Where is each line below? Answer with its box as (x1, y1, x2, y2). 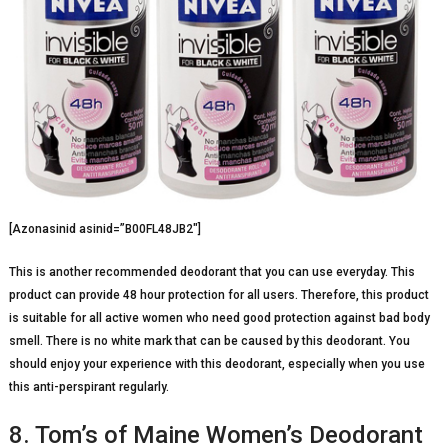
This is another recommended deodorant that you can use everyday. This (8, 264, 415, 279)
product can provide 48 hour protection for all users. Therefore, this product (8, 287, 429, 302)
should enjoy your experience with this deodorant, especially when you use (8, 356, 425, 371)
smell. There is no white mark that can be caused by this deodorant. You (8, 333, 410, 348)
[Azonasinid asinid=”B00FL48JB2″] (8, 221, 201, 236)
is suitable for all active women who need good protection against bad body (8, 310, 430, 325)
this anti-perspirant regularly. (8, 379, 169, 394)
